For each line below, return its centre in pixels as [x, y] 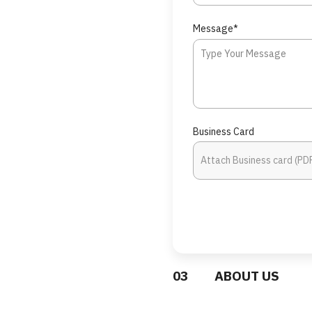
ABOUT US [247, 276]
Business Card [224, 131]
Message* [216, 28]
